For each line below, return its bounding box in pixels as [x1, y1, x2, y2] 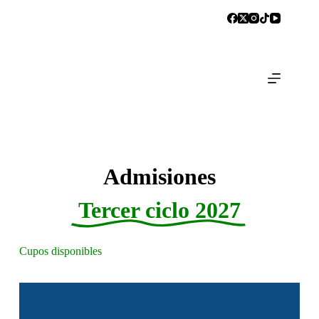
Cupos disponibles [19, 245, 102, 257]
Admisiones [103, 164, 216, 189]
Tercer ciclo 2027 [78, 197, 241, 223]
